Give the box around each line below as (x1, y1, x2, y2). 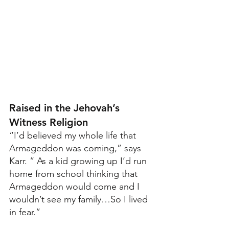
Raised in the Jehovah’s (9, 101, 123, 114)
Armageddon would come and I (9, 180, 142, 192)
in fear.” (9, 206, 40, 218)
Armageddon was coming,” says (9, 142, 144, 154)
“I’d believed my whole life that (9, 129, 139, 141)
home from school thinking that (9, 168, 140, 179)
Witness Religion (9, 116, 88, 128)
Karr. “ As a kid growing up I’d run (9, 155, 149, 167)
